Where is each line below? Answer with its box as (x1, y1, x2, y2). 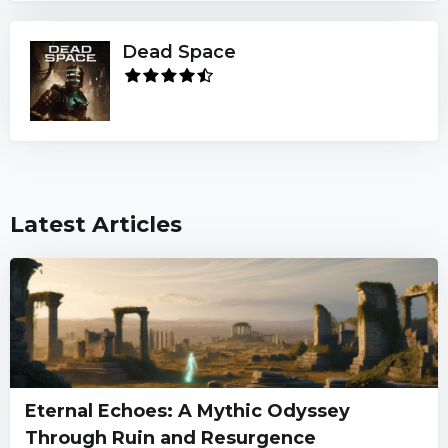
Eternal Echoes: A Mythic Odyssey (25, 399, 350, 422)
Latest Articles (10, 210, 182, 238)
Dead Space (122, 40, 236, 63)
